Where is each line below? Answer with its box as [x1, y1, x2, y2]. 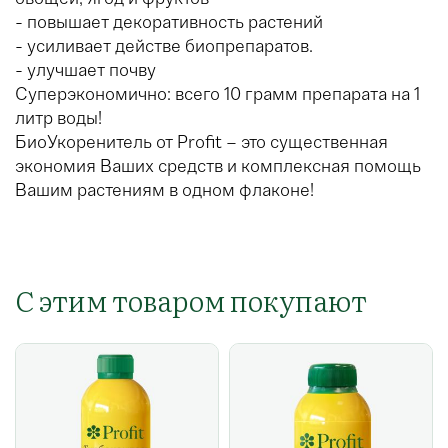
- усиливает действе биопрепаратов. [15, 35, 313, 58]
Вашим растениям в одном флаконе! [15, 179, 314, 202]
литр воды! [15, 107, 102, 130]
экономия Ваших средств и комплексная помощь [15, 155, 421, 178]
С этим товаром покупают [15, 279, 367, 322]
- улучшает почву [15, 59, 156, 82]
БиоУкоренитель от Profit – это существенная [15, 131, 388, 154]
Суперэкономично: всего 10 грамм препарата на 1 [15, 83, 420, 106]
